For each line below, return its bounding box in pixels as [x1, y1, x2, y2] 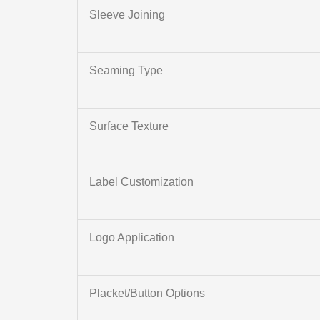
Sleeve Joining [89, 9, 165, 21]
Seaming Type [89, 64, 163, 77]
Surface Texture [89, 120, 169, 133]
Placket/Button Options [89, 287, 205, 300]
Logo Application [89, 231, 174, 244]
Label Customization [89, 176, 194, 189]
